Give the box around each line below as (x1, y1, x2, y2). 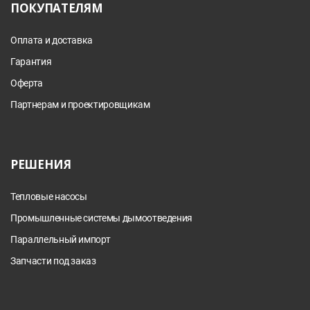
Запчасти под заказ (10, 255, 96, 267)
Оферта (10, 77, 43, 89)
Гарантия (10, 56, 52, 68)
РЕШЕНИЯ (10, 156, 71, 173)
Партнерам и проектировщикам (10, 99, 150, 111)
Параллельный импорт (10, 234, 111, 246)
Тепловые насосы (10, 191, 87, 203)
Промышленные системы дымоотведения (10, 212, 193, 224)
